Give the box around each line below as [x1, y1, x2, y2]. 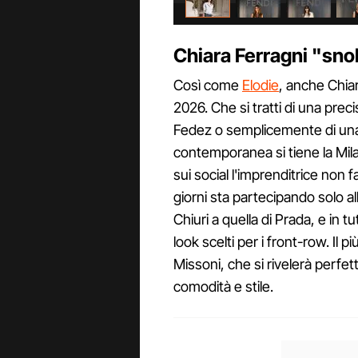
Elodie [242, 77, 279, 94]
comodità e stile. [173, 278, 273, 296]
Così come [173, 77, 242, 94]
